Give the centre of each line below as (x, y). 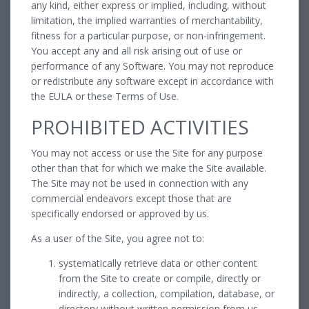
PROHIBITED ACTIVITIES (140, 127)
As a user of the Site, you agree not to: (118, 238)
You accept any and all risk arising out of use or (137, 50)
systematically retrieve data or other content (158, 263)
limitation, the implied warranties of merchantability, (147, 20)
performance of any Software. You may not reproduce (152, 66)
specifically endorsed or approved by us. (120, 213)
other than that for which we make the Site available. (149, 168)
